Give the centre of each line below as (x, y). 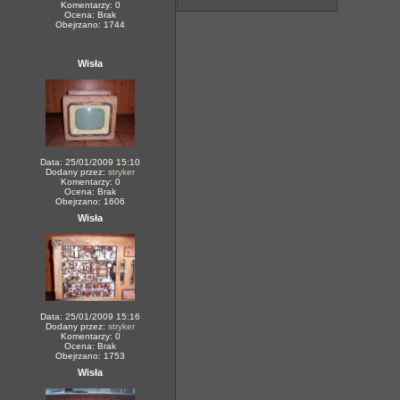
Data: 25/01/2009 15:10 (90, 162)
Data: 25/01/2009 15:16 (90, 317)
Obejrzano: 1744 (90, 25)
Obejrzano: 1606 (90, 201)
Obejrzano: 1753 (90, 356)
